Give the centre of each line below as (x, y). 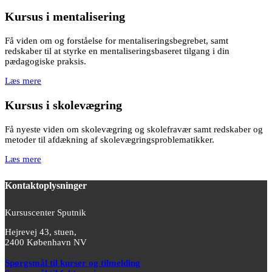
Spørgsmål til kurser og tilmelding (73, 263)
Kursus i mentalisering (65, 16)
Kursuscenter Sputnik (46, 213)
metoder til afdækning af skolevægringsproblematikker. (110, 139)
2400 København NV (46, 243)
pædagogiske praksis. (46, 61)
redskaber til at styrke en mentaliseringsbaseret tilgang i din (117, 51)
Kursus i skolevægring (63, 105)
